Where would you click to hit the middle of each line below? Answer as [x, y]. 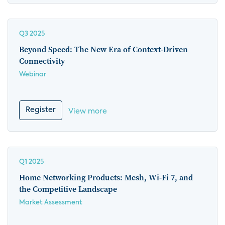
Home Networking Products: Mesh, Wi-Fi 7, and [106, 177]
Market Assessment [51, 203]
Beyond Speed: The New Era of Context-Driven [103, 49]
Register [41, 110]
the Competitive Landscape [68, 189]
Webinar [33, 75]
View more [88, 111]
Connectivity [42, 61]
